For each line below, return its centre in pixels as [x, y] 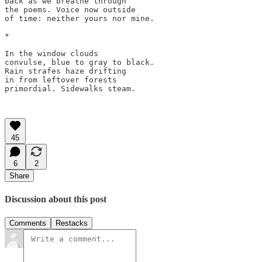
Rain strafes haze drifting [68, 71]
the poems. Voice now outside [70, 9]
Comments [28, 223]
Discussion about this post [56, 199]
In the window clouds [54, 53]
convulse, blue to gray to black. [82, 62]
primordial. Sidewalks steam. [73, 88]
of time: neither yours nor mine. [80, 18]
